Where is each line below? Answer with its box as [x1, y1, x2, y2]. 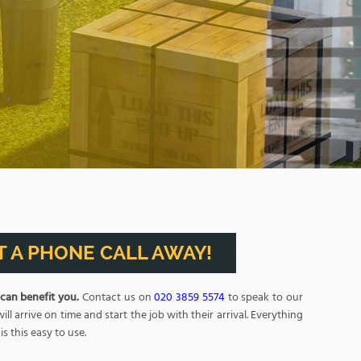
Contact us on [79, 288, 155, 307]
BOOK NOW [170, 50, 226, 68]
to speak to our [224, 288, 304, 307]
